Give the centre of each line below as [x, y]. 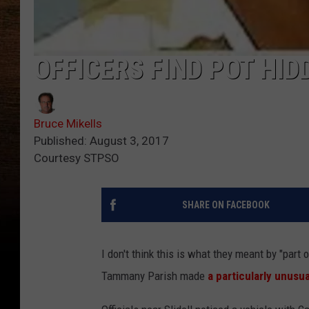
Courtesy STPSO [77, 158]
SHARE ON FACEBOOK [226, 205]
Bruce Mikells [68, 124]
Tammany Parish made [154, 276]
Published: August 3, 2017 [101, 141]
